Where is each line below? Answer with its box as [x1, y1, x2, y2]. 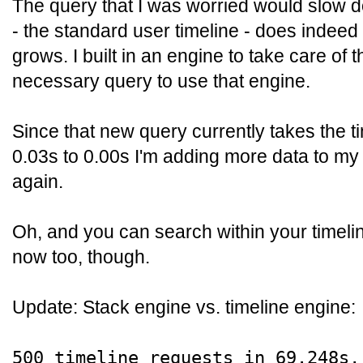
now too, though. [12, 246, 150, 267]
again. [12, 171, 63, 192]
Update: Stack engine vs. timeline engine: [12, 297, 356, 318]
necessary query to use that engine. [12, 70, 310, 92]
